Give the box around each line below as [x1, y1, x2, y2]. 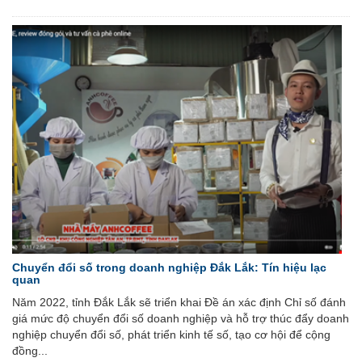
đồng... [12, 343, 48, 357]
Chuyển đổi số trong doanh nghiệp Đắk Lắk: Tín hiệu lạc [12, 260, 326, 274]
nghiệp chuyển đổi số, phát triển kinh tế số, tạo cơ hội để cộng [12, 327, 330, 341]
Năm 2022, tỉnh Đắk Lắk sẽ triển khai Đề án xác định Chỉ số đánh [12, 295, 346, 309]
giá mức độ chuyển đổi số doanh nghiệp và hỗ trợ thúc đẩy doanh [12, 311, 349, 325]
